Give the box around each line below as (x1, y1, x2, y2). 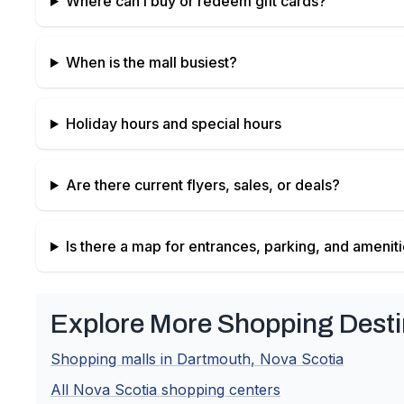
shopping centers (157, 381, 280, 399)
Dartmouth (177, 350, 251, 368)
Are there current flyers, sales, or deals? (65, 176, 340, 194)
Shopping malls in (50, 350, 177, 368)
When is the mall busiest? (65, 53, 237, 71)
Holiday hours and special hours (65, 115, 281, 133)
